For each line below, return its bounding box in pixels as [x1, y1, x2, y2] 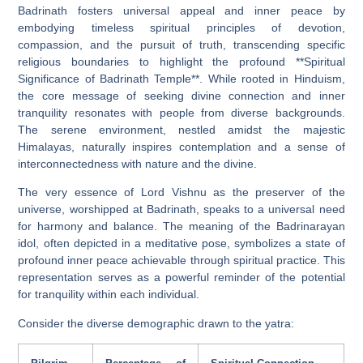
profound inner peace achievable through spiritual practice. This [18, 254, 345, 267]
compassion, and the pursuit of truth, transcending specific [18, 37, 345, 51]
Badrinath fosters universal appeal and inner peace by [18, 3, 345, 17]
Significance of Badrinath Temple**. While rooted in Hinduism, [18, 71, 345, 85]
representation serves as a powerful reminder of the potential [18, 271, 345, 284]
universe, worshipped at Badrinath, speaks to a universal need [18, 203, 345, 216]
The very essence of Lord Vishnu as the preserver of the [18, 186, 345, 199]
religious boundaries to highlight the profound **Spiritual [18, 54, 345, 68]
